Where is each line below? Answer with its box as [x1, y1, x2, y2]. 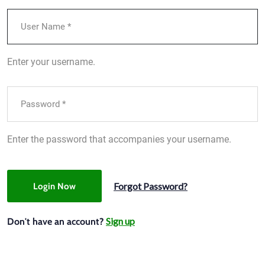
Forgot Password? [114, 180, 188, 192]
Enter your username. [7, 56, 95, 67]
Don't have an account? [7, 216, 106, 227]
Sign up [106, 215, 135, 227]
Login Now [33, 180, 76, 192]
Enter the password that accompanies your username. [7, 134, 231, 145]
